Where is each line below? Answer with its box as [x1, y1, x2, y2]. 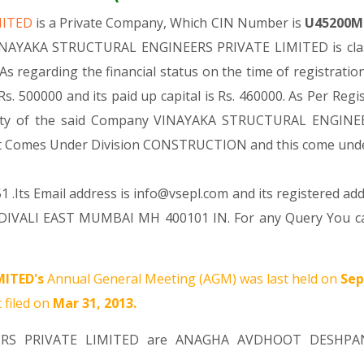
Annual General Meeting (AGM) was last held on [44, 270, 340, 288]
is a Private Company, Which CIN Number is [36, 14, 305, 32]
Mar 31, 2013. [53, 294, 136, 312]
